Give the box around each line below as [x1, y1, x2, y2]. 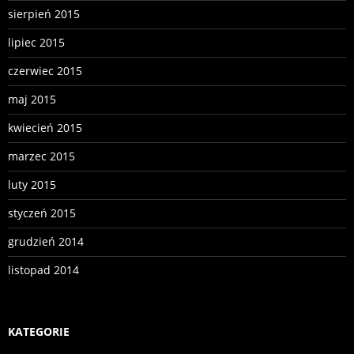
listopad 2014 [8, 262, 79, 278]
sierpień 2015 [8, 6, 80, 22]
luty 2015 [8, 177, 56, 193]
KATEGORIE [8, 324, 70, 340]
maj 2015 [8, 92, 56, 107]
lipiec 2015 [8, 35, 65, 51]
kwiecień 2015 [8, 120, 82, 136]
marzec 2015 [8, 149, 75, 164]
